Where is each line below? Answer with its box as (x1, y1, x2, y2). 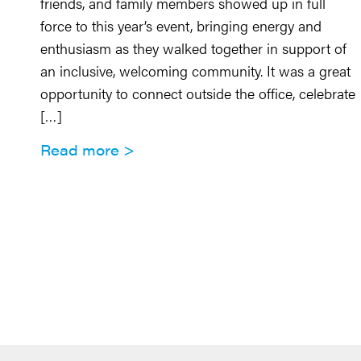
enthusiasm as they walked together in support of (40, 38, 346, 58)
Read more (40, 139, 119, 160)
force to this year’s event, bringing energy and (40, 15, 322, 35)
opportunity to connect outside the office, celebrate (40, 83, 355, 103)
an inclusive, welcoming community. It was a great (40, 60, 351, 81)
